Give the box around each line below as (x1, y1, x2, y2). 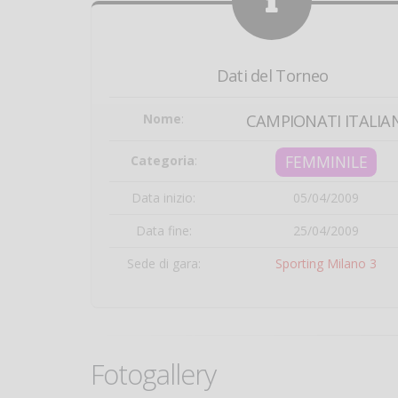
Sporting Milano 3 (275, 255, 377, 272)
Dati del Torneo (216, 65, 329, 86)
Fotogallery (91, 355, 216, 393)
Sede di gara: (126, 255, 201, 272)
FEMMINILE (284, 151, 368, 172)
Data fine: (135, 222, 192, 239)
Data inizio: (131, 189, 195, 206)
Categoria (130, 152, 195, 169)
